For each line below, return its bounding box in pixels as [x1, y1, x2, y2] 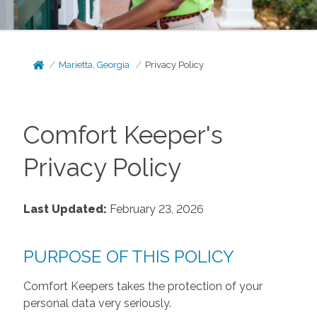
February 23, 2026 [106, 202, 204, 216]
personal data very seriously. [23, 296, 171, 310]
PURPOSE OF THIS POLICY [23, 246, 234, 267]
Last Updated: [23, 202, 107, 216]
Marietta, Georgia [59, 59, 130, 70]
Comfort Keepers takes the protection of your [23, 279, 263, 293]
